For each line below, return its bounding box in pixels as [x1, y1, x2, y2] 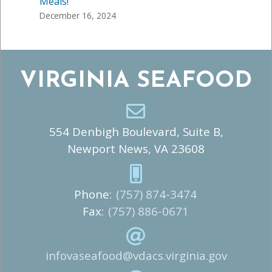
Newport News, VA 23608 [67, 140, 205, 157]
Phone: [74, 186, 115, 202]
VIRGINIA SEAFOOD [20, 69, 252, 92]
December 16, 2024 [39, 9, 116, 21]
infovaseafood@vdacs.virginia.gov [45, 247, 227, 263]
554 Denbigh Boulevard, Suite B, [49, 123, 223, 140]
